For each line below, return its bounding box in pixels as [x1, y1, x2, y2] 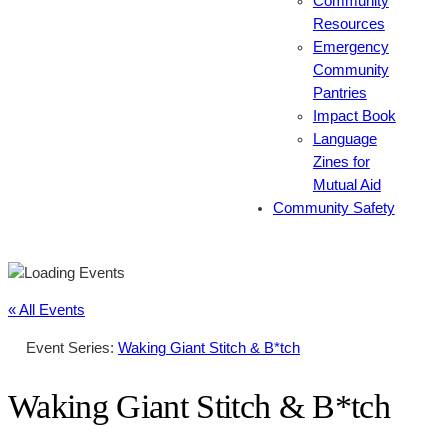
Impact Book [312, 108, 396, 125]
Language [312, 131, 377, 148]
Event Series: [26, 339, 118, 356]
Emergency [312, 39, 389, 56]
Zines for [312, 154, 370, 171]
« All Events [8, 302, 85, 319]
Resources [312, 16, 385, 33]
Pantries [312, 85, 367, 102]
